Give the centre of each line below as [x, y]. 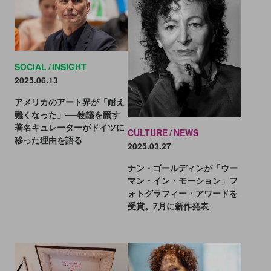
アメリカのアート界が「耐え [69, 101]
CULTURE [148, 133]
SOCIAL [30, 66]
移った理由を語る [48, 139]
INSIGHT [70, 66]
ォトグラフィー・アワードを [183, 193]
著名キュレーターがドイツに [69, 127]
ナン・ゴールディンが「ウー [183, 168]
